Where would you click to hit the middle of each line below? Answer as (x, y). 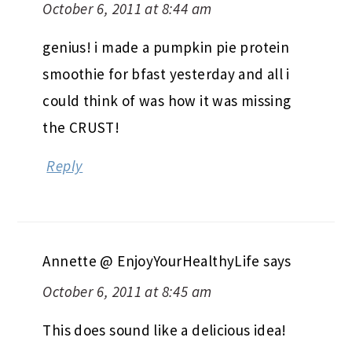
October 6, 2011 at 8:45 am (127, 292)
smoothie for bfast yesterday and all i (166, 74)
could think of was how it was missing (167, 101)
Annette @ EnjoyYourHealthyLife (151, 261)
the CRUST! (81, 128)
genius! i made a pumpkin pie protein (166, 48)
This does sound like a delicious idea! (165, 330)
